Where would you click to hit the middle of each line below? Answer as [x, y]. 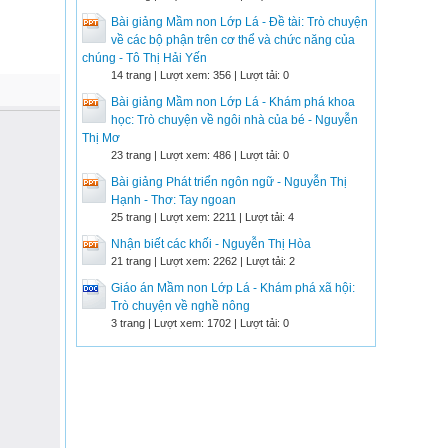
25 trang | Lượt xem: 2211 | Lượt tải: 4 [202, 217]
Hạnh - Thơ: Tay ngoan [173, 200]
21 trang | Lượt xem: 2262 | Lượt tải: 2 [203, 261]
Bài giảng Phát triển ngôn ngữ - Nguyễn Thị [229, 182]
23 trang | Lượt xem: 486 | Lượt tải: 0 [200, 155]
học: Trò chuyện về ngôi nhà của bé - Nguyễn [234, 120]
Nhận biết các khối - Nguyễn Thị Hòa [211, 244]
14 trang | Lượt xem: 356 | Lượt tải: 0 [200, 75]
